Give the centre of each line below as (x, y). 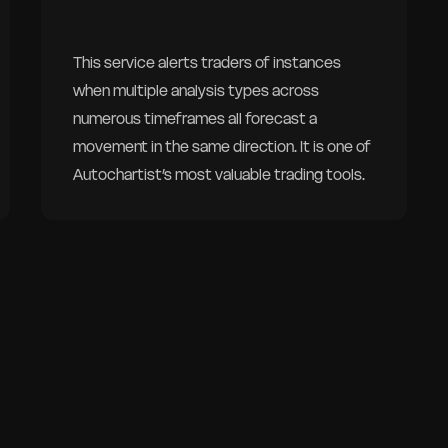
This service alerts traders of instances (206, 63)
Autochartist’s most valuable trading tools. (218, 175)
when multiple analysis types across (195, 91)
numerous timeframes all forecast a (194, 119)
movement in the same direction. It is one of (221, 147)
